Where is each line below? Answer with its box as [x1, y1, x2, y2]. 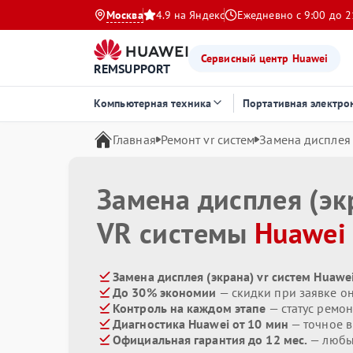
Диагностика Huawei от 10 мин [113, 316, 288, 332]
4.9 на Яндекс [155, 8, 225, 22]
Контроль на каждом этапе [113, 300, 266, 316]
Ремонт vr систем [160, 132, 255, 147]
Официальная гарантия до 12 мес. [113, 332, 308, 347]
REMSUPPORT [94, 60, 170, 76]
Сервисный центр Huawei [201, 50, 329, 65]
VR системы [97, 214, 255, 251]
